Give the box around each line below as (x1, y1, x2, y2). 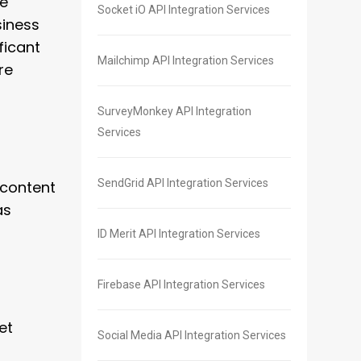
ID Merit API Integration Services (98, 227, 260, 241)
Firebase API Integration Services (98, 278, 265, 292)
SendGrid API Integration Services (98, 176, 268, 190)
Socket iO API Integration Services (98, 3, 270, 17)
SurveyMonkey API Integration (98, 105, 251, 118)
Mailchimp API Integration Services (98, 54, 274, 68)
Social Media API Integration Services (98, 329, 286, 342)
